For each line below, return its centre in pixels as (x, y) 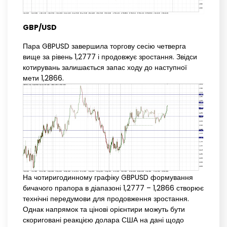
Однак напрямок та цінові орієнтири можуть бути (104, 210)
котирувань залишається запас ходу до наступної (105, 68)
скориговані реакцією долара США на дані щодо (103, 220)
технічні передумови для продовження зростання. (106, 199)
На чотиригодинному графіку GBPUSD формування (108, 178)
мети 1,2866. (43, 78)
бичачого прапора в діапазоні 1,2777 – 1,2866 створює (113, 188)
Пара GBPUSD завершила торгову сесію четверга (104, 46)
